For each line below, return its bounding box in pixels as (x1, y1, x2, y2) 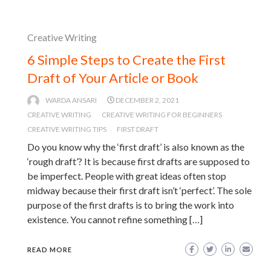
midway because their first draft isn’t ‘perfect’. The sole (27, 184, 252, 196)
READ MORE (27, 245, 72, 253)
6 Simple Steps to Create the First (27, 51, 226, 68)
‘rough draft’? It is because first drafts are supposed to (27, 155, 250, 167)
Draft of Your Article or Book (27, 69, 198, 86)
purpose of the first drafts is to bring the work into (27, 198, 234, 211)
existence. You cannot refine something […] (27, 213, 203, 225)
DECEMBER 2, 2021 (116, 95, 179, 105)
